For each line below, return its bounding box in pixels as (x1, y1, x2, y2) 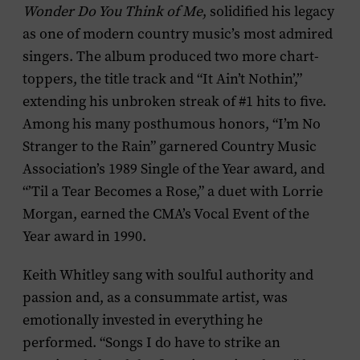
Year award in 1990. (22, 227, 146, 246)
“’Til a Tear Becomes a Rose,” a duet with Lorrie (22, 182, 323, 201)
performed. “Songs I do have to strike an (22, 333, 280, 352)
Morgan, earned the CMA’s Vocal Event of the (22, 204, 309, 223)
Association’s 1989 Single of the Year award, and (22, 159, 325, 178)
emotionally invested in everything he (22, 310, 263, 329)
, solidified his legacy (202, 2, 334, 21)
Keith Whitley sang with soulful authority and (22, 265, 313, 284)
